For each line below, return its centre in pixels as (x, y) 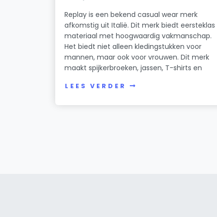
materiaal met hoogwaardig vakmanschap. (138, 36)
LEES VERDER (96, 86)
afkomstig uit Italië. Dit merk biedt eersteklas (140, 25)
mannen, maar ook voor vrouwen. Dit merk (137, 57)
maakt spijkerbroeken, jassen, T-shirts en (133, 68)
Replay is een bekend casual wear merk (131, 14)
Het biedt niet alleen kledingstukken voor (133, 46)
